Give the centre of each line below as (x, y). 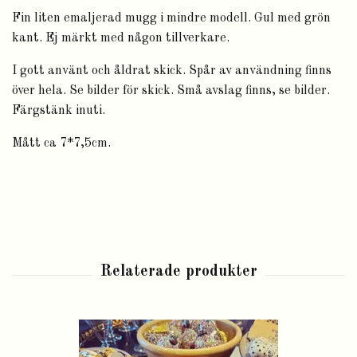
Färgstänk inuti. (59, 111)
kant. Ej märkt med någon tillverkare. (121, 39)
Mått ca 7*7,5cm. (61, 144)
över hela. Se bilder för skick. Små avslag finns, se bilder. (171, 91)
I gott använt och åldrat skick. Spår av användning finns (172, 71)
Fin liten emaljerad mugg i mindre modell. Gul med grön (171, 19)
